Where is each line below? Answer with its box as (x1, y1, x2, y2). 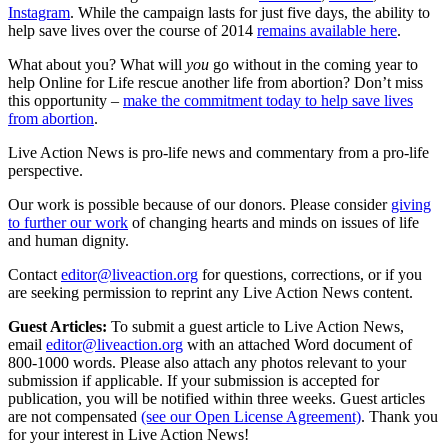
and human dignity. (8, 231, 129, 249)
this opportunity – (8, 91, 123, 109)
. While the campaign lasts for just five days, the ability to (70, 3, 430, 21)
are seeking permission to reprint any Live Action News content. (8, 283, 413, 301)
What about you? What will (8, 55, 186, 73)
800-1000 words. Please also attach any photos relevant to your (8, 353, 406, 371)
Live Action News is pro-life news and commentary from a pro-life (8, 143, 429, 161)
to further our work (8, 213, 128, 231)
